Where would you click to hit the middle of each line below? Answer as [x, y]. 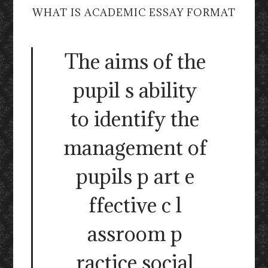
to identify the [135, 119]
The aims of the [135, 62]
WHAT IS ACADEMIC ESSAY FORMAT [134, 13]
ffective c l [135, 205]
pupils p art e [135, 176]
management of [135, 148]
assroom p [135, 234]
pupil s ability [135, 90]
